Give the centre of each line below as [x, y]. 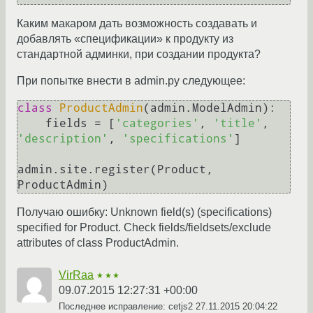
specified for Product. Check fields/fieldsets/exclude [144, 228]
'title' [238, 124]
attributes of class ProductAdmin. [98, 243]
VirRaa [76, 275]
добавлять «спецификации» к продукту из [125, 39]
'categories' [157, 124]
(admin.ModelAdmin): [210, 108]
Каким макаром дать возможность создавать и [137, 24]
